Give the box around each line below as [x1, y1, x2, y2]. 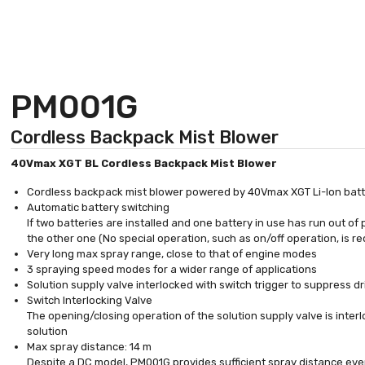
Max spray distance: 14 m [27, 341, 152, 353]
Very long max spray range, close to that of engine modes [27, 248, 318, 260]
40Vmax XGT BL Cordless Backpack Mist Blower [11, 157, 278, 169]
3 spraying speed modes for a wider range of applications [27, 263, 318, 275]
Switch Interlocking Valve [27, 294, 153, 306]
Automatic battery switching [27, 201, 170, 213]
